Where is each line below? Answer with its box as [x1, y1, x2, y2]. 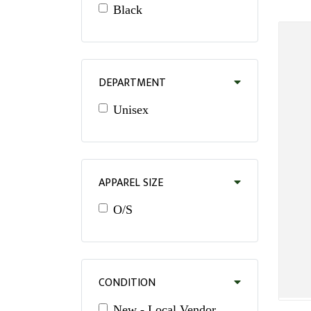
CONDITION [99, 273, 155, 292]
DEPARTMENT [99, 73, 166, 92]
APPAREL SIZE [99, 173, 163, 192]
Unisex [113, 102, 149, 117]
